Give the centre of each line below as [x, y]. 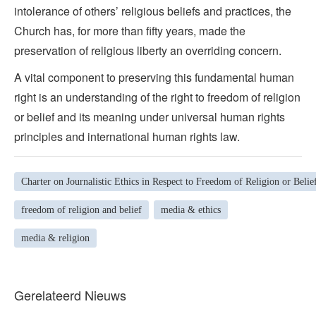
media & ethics [191, 209]
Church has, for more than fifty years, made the [130, 31]
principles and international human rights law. [127, 136]
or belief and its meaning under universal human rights [150, 117]
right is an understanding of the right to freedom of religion [157, 97]
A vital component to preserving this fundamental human [154, 77]
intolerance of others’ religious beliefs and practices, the [153, 11]
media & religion [55, 238]
